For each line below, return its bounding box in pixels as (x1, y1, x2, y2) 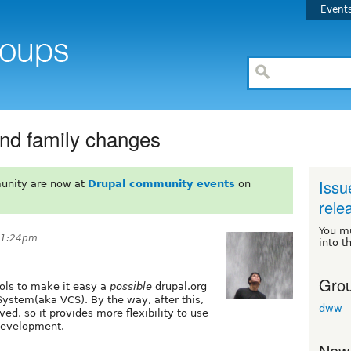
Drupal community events (87, 177, 235, 190)
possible (110, 280, 152, 292)
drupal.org (152, 280, 207, 292)
